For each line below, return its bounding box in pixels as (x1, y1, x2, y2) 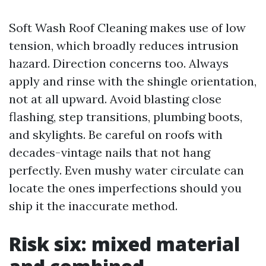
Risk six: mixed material (9, 230, 240, 256)
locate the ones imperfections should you (9, 180, 242, 195)
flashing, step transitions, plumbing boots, (9, 109, 242, 124)
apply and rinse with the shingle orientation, (9, 73, 256, 88)
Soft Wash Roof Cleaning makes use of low (9, 20, 246, 35)
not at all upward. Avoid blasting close (9, 91, 221, 106)
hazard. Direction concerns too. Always (9, 55, 229, 71)
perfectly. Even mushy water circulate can (9, 162, 244, 178)
